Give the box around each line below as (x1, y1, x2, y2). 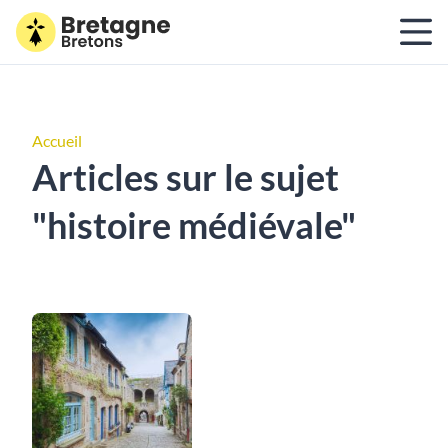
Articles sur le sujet (32, 155, 339, 199)
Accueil (32, 131, 82, 150)
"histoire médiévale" (32, 203, 356, 247)
